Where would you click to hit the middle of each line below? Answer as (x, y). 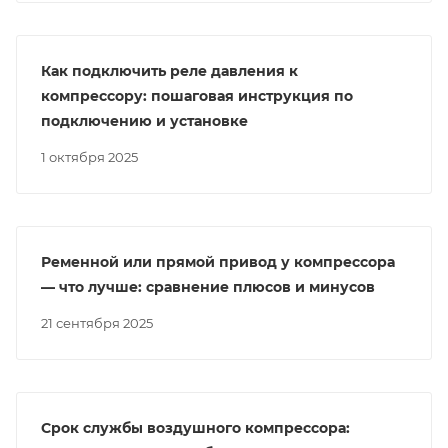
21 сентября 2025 (100, 323)
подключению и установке (144, 121)
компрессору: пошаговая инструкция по (197, 96)
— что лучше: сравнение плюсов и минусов (208, 287)
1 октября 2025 (92, 157)
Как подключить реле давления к (169, 71)
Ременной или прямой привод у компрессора (218, 262)
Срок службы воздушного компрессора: (195, 428)
